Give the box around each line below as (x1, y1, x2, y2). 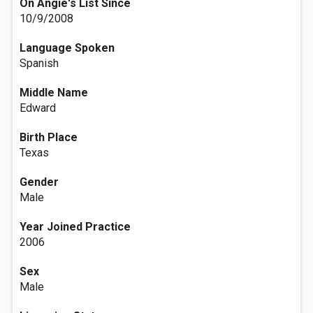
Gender (20, 175, 59, 189)
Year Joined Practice (20, 220, 131, 233)
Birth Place (20, 131, 78, 144)
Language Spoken (20, 41, 115, 54)
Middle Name (20, 86, 88, 99)
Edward (20, 101, 56, 115)
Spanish (20, 57, 59, 70)
